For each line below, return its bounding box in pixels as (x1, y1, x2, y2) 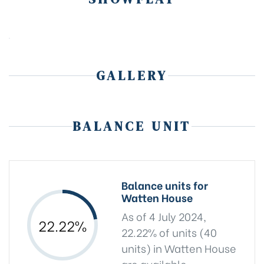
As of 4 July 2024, (121, 207, 206, 224)
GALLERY (96, 67, 168, 84)
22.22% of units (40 (121, 223, 217, 240)
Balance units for (121, 177, 208, 193)
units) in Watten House (121, 239, 236, 256)
